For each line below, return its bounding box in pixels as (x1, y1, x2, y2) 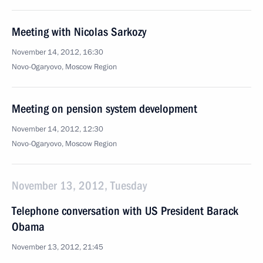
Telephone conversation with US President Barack (12, 204, 238, 218)
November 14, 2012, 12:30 (12, 124, 103, 134)
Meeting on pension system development (12, 102, 197, 116)
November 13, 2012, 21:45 (12, 242, 103, 252)
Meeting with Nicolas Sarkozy (12, 25, 146, 39)
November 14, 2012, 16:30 (12, 47, 103, 58)
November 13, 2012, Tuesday (12, 178, 147, 193)
